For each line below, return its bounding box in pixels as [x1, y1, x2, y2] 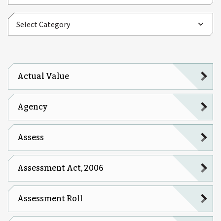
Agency [17, 102, 47, 111]
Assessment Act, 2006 [17, 163, 104, 173]
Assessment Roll [17, 193, 83, 203]
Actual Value [17, 71, 69, 81]
